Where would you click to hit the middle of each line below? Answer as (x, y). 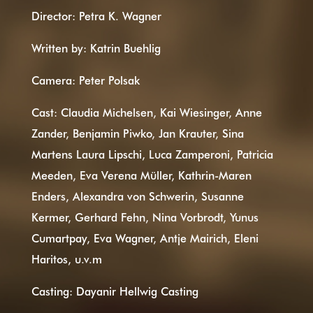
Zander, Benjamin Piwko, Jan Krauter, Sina (137, 133)
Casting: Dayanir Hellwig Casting (115, 291)
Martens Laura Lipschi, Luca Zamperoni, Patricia (152, 154)
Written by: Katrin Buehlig (96, 48)
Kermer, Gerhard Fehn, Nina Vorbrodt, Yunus (145, 217)
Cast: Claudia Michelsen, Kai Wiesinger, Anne (146, 112)
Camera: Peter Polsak (85, 80)
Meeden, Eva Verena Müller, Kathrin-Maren (141, 175)
